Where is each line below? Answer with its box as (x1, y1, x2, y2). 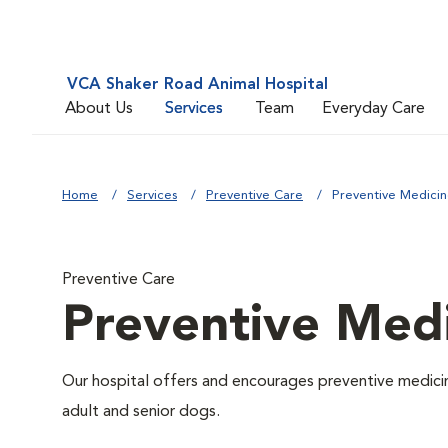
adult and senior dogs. (62, 404, 220, 420)
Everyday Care (322, 100, 425, 117)
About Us (65, 100, 133, 117)
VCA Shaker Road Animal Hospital (67, 77, 328, 93)
